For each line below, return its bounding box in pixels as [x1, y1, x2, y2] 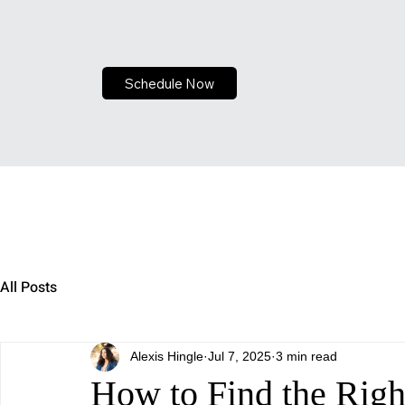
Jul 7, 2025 [208, 349, 271, 364]
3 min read [276, 349, 337, 364]
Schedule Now [125, 74, 215, 92]
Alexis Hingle [130, 349, 203, 364]
